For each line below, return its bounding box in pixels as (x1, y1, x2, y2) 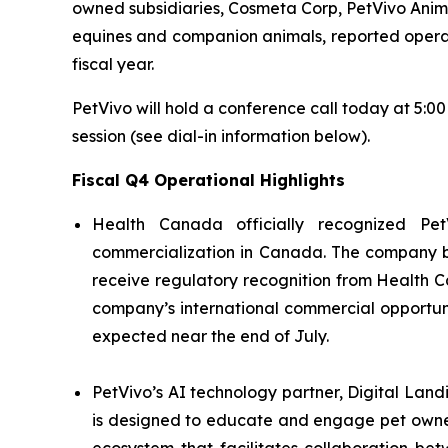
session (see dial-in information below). (72, 126, 370, 146)
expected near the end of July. (92, 326, 329, 346)
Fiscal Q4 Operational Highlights (72, 170, 345, 190)
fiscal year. (72, 54, 154, 74)
